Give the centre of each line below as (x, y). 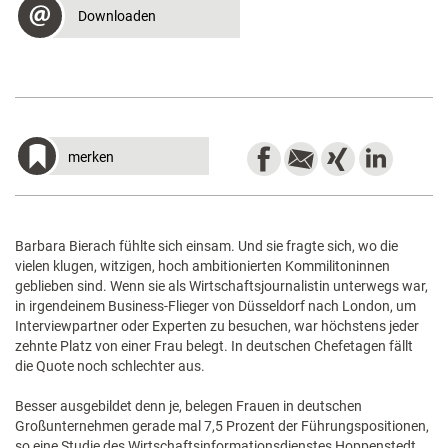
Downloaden (117, 16)
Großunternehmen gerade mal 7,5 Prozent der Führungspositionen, (222, 426)
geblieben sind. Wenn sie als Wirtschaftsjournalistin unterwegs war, (221, 286)
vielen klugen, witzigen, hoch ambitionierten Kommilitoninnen (202, 266)
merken (91, 157)
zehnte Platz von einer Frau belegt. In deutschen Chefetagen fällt (214, 346)
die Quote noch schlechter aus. (110, 366)
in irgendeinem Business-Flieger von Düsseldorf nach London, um (215, 306)
